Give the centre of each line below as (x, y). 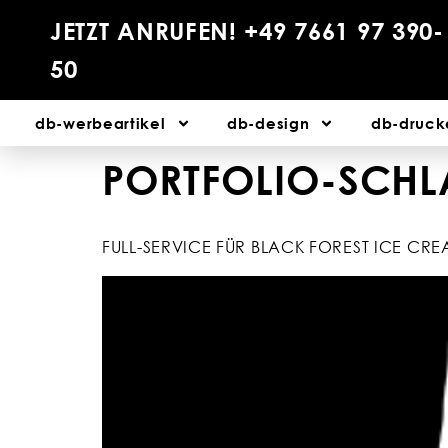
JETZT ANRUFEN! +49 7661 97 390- (247, 30)
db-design (268, 123)
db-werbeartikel (100, 123)
